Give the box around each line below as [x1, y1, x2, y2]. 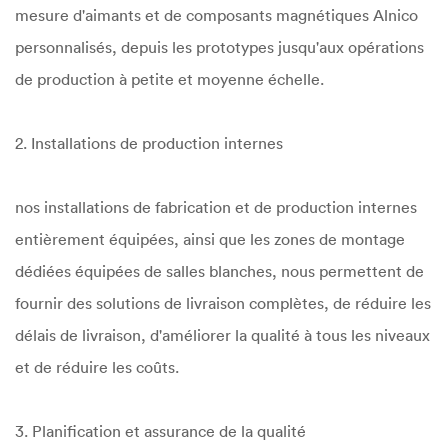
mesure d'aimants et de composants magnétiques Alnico [15, 5, 418, 25]
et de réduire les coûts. [15, 357, 179, 377]
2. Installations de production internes [15, 133, 283, 153]
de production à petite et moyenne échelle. [15, 69, 324, 89]
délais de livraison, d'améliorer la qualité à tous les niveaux [15, 325, 430, 345]
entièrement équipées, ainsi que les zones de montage [15, 229, 405, 249]
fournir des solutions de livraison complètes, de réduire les [15, 293, 431, 313]
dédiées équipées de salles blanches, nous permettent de [15, 261, 424, 281]
